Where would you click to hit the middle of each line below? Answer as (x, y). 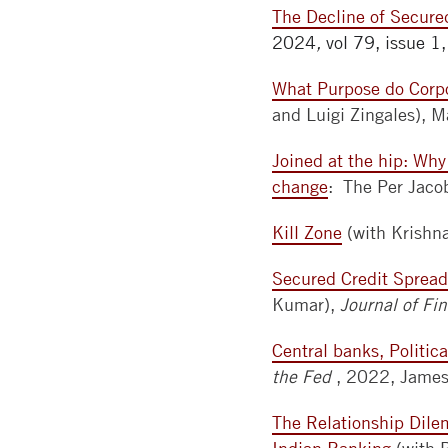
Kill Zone (307, 232)
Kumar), (306, 304)
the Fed (301, 376)
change (300, 186)
